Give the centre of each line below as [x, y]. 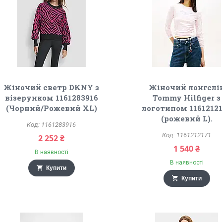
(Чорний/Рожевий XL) [51, 108]
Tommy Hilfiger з [187, 98]
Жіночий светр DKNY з [52, 87]
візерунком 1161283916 [51, 98]
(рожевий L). [187, 118]
